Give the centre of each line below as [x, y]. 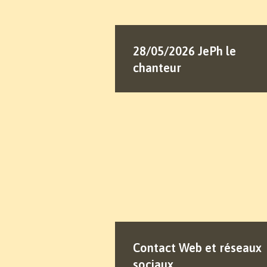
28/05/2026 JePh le [184, 51]
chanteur [157, 68]
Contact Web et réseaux [197, 248]
